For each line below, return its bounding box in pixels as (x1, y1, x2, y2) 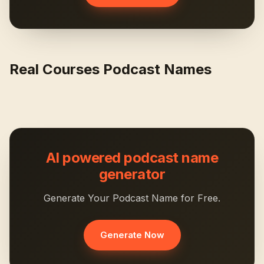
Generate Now (100, 229, 164, 240)
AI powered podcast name (45, 148, 219, 166)
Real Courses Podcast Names (9, 60, 212, 78)
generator (98, 165, 166, 183)
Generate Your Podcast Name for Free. (44, 192, 220, 204)
